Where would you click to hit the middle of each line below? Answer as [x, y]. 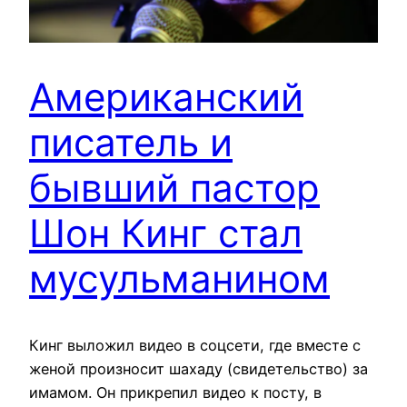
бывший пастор [174, 188]
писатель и [131, 143]
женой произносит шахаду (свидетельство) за [199, 369]
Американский [166, 97]
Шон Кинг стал [166, 233]
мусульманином [179, 279]
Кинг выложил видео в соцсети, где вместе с [195, 346]
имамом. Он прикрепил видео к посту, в [175, 393]
